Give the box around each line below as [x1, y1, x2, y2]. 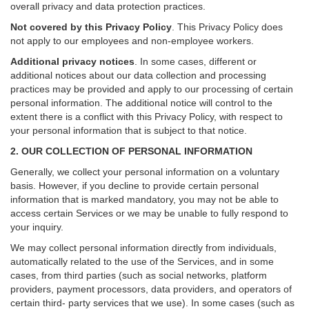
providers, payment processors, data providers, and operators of [10, 283, 292, 295]
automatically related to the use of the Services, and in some [10, 256, 274, 267]
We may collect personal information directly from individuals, [10, 242, 277, 253]
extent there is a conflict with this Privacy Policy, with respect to [10, 111, 283, 122]
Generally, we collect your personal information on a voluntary [10, 166, 279, 177]
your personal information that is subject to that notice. [10, 125, 250, 136]
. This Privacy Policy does [172, 21, 283, 32]
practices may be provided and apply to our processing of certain [10, 83, 293, 94]
